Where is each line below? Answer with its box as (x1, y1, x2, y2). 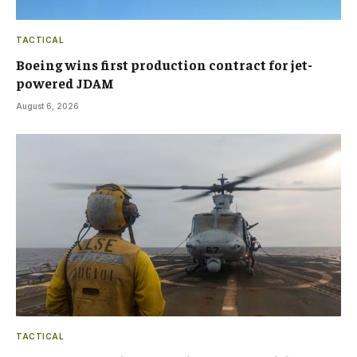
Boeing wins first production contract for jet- (16, 55, 312, 73)
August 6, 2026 (16, 100, 79, 111)
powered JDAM (16, 73, 114, 92)
